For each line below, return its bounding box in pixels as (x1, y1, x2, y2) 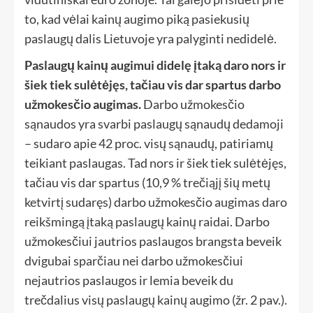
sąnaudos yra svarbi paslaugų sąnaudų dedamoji (24, 116, 284, 131)
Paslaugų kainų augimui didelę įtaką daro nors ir (24, 57, 286, 73)
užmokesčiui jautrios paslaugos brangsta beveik (24, 233, 282, 249)
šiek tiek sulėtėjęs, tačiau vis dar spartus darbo (24, 77, 281, 92)
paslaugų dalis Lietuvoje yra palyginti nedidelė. (24, 31, 277, 46)
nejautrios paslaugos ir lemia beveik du (24, 272, 233, 288)
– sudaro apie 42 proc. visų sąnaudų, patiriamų (24, 136, 273, 151)
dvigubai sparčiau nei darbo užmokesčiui (24, 253, 243, 268)
